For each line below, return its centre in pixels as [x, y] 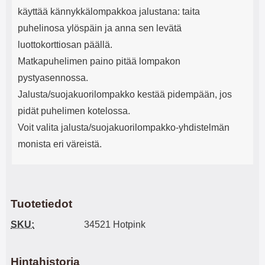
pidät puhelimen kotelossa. [74, 111]
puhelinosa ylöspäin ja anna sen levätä [100, 28]
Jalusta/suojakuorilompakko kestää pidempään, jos [125, 94]
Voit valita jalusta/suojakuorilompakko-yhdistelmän [124, 127]
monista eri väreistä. [60, 144]
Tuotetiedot [41, 204]
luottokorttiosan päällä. [65, 45]
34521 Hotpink [115, 224]
